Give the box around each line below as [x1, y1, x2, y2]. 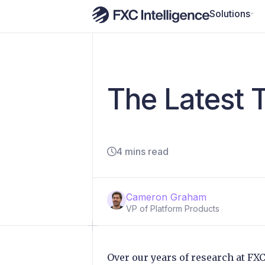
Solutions [209, 7, 250, 20]
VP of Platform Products [126, 203, 219, 214]
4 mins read [117, 146, 169, 157]
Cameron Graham [126, 191, 206, 203]
